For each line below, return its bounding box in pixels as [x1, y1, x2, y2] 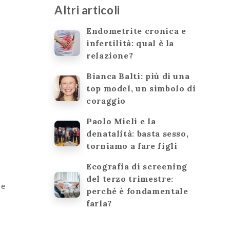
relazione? [86, 50, 133, 61]
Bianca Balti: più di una [86, 70, 190, 81]
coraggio [86, 95, 126, 106]
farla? [86, 198, 112, 208]
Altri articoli [54, 3, 120, 17]
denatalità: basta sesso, [86, 128, 189, 139]
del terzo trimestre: [86, 173, 174, 184]
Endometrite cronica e [86, 25, 186, 36]
